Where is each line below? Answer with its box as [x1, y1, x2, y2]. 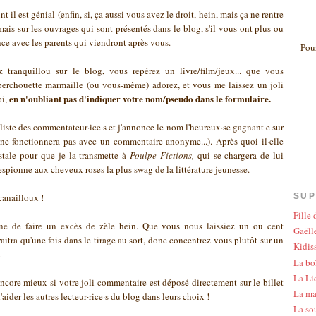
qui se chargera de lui [193, 149, 284, 162]
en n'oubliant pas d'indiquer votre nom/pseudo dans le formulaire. [9, 92, 271, 106]
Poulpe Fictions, [130, 149, 194, 162]
